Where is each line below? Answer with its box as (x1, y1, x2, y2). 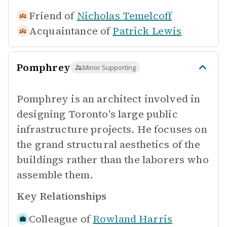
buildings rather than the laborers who (17, 153, 209, 167)
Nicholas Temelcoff (77, 9, 172, 23)
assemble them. (17, 168, 93, 182)
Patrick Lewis (112, 24, 182, 38)
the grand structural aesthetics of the (17, 137, 200, 152)
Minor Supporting (83, 63, 136, 72)
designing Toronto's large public (17, 107, 178, 121)
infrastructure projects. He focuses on (17, 122, 207, 136)
